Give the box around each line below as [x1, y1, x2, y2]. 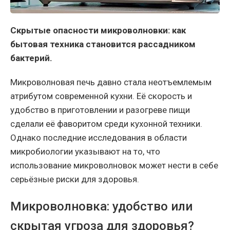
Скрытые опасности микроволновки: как [10, 25, 186, 36]
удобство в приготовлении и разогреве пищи [10, 105, 190, 116]
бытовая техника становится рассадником [10, 39, 196, 50]
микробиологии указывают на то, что [10, 146, 160, 157]
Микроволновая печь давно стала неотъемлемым [10, 77, 212, 88]
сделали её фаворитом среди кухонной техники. [10, 119, 202, 129]
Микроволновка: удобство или [10, 199, 193, 214]
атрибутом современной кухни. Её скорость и [10, 91, 192, 102]
